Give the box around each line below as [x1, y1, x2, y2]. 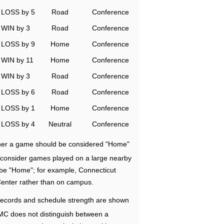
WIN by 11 [1, 56, 33, 64]
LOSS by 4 [1, 120, 35, 128]
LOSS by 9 [1, 40, 35, 48]
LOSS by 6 [1, 88, 35, 96]
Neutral [48, 120, 71, 128]
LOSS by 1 [1, 104, 35, 112]
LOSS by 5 [1, 8, 35, 16]
